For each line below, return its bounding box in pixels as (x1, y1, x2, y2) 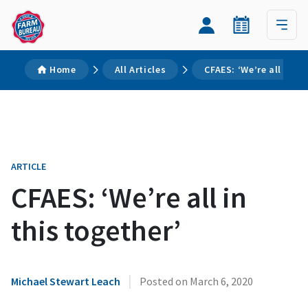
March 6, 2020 (190, 274, 253, 288)
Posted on (140, 274, 190, 288)
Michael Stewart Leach (11, 274, 120, 288)
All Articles (114, 63, 166, 76)
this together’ (11, 212, 181, 248)
